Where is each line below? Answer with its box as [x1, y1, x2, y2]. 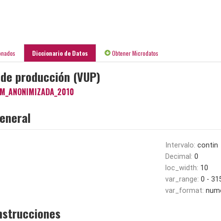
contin [197, 141, 218, 149]
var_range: [165, 175, 201, 184]
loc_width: [165, 163, 200, 172]
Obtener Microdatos [110, 48, 158, 57]
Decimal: [165, 152, 194, 161]
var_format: [165, 186, 206, 195]
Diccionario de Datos [32, 48, 88, 57]
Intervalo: [165, 141, 197, 149]
